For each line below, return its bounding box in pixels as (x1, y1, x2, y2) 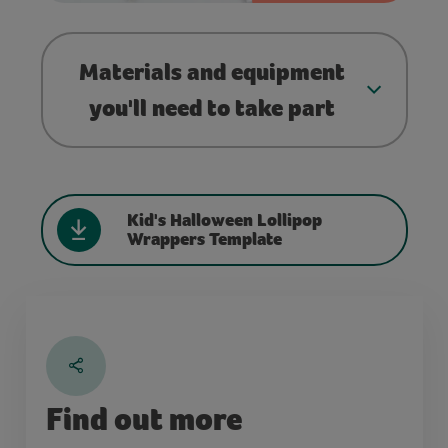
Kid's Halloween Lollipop (126, 208, 322, 231)
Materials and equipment (79, 57, 345, 86)
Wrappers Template (126, 227, 282, 250)
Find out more (45, 400, 242, 438)
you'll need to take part (89, 93, 335, 122)
